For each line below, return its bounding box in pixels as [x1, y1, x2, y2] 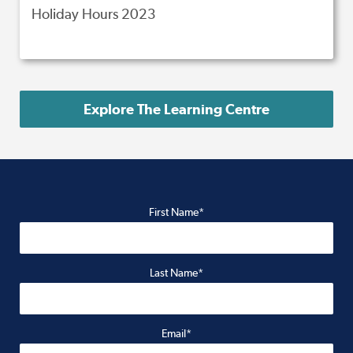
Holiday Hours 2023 [32, 6, 156, 22]
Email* [162, 327, 191, 340]
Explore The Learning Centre [84, 101, 269, 117]
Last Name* [150, 266, 203, 279]
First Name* [149, 206, 204, 218]
